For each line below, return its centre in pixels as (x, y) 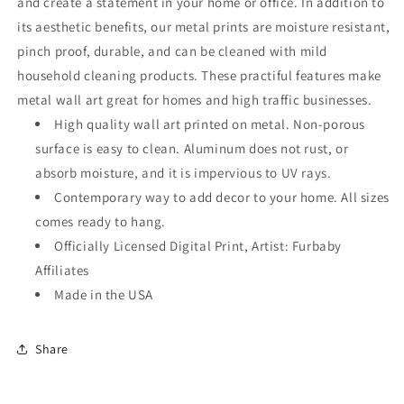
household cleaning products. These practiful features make (199, 76)
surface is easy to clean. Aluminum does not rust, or (192, 149)
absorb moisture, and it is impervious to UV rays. (184, 173)
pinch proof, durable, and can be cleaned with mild (173, 51)
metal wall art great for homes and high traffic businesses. (195, 100)
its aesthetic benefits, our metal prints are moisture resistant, (204, 27)
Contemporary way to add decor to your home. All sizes (222, 197)
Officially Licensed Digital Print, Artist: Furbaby (198, 246)
